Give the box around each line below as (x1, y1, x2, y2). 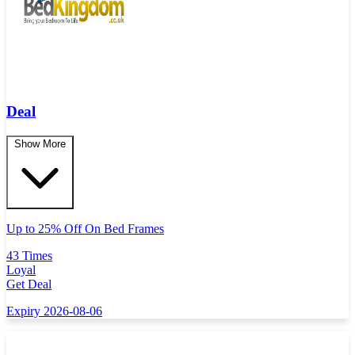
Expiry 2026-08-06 (6, 304, 102, 319)
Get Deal (6, 277, 52, 292)
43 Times (6, 249, 52, 263)
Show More (14, 138, 66, 151)
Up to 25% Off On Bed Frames (6, 222, 164, 236)
